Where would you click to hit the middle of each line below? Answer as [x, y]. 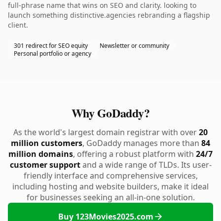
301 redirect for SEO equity [51, 46]
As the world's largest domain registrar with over [106, 132]
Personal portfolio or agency [53, 54]
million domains [41, 154]
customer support [45, 165]
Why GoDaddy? [110, 113]
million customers [47, 143]
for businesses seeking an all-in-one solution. [110, 197]
